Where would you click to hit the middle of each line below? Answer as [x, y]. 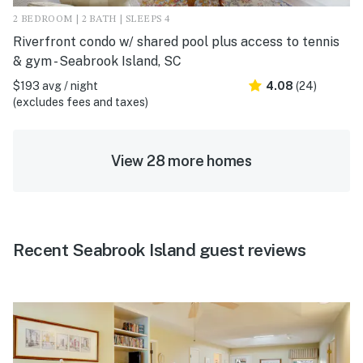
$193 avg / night [56, 85]
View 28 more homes [181, 160]
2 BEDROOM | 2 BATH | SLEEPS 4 [92, 19]
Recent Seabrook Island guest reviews [159, 250]
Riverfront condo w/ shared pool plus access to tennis [176, 41]
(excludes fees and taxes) [81, 102]
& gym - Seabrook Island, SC [97, 61]
